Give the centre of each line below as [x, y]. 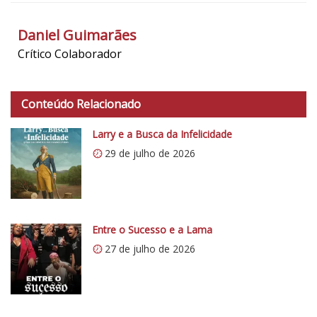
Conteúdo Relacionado [81, 104]
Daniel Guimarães [77, 35]
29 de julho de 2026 [150, 153]
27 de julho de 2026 [150, 248]
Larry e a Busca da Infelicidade [162, 134]
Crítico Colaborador [70, 53]
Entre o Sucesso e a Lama [152, 229]
